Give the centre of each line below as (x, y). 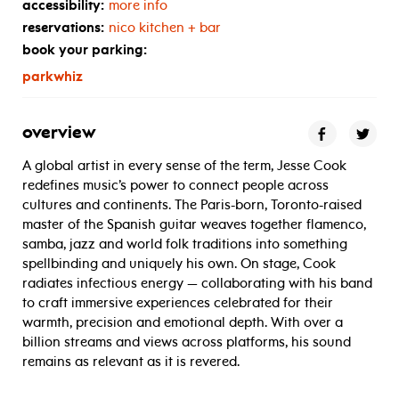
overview (59, 134)
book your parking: (85, 50)
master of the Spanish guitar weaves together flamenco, (194, 225)
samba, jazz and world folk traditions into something (185, 244)
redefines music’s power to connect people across (175, 186)
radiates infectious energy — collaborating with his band (197, 284)
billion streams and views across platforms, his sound (187, 342)
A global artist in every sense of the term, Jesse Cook (184, 166)
